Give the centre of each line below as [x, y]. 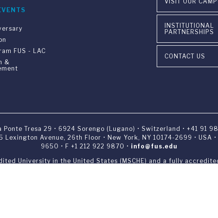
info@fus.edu [154, 146]
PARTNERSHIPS [189, 32]
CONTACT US [185, 56]
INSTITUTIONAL [189, 25]
